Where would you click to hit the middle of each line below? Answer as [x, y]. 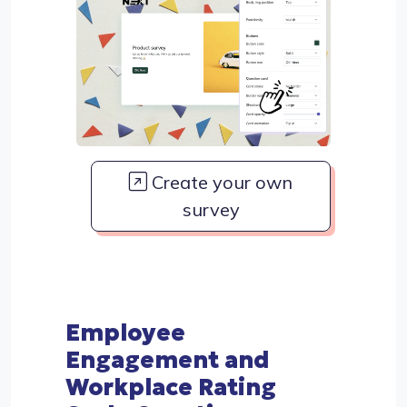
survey [211, 209]
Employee [125, 332]
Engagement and [167, 359]
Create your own [220, 182]
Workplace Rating [171, 387]
